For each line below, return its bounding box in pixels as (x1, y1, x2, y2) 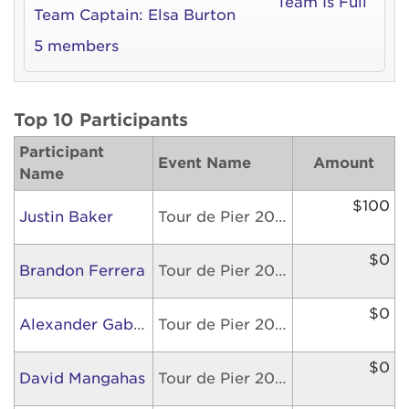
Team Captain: (34, 6, 143, 24)
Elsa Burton (148, 6, 236, 24)
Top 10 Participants (14, 110, 188, 131)
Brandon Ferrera (19, 262, 145, 279)
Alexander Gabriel (133, 316, 145, 333)
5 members (34, 37, 119, 55)
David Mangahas (19, 370, 145, 387)
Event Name (158, 154, 251, 172)
